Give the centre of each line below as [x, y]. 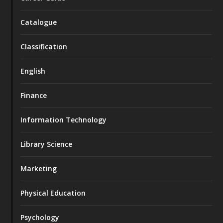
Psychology [40, 217]
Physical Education [53, 193]
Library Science [47, 144]
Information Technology [64, 119]
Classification [44, 46]
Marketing [39, 168]
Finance [34, 95]
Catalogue [39, 22]
